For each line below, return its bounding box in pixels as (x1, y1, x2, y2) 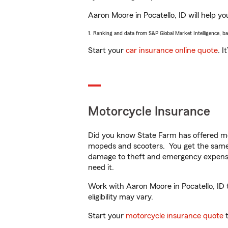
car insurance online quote (126, 46, 218, 54)
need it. (88, 163, 116, 172)
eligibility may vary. (88, 193, 153, 201)
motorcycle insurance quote (126, 212, 223, 220)
